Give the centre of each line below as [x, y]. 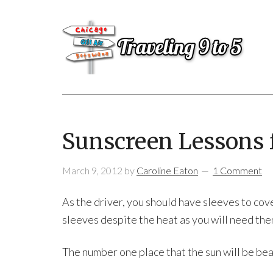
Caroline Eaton [167, 170]
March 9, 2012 [92, 170]
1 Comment [237, 170]
